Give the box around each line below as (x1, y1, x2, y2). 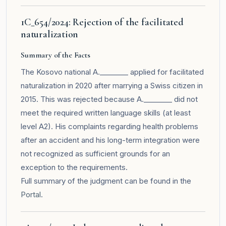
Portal (21, 189, 41, 199)
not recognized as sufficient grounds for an (21, 148, 170, 158)
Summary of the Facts (21, 49, 90, 60)
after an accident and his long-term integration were (21, 135, 200, 145)
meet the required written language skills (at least (21, 107, 191, 118)
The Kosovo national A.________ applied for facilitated (21, 67, 204, 77)
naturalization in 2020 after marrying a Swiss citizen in (21, 80, 203, 90)
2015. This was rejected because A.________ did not (21, 94, 198, 104)
